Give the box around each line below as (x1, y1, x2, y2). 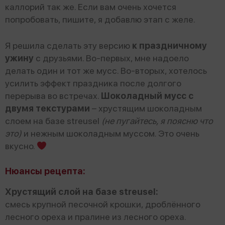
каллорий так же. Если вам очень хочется (5, 1, 176, 12)
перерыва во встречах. (5, 90, 101, 101)
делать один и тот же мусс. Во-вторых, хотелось (5, 65, 207, 76)
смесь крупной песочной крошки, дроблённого (5, 198, 200, 209)
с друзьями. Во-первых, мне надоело (34, 52, 189, 63)
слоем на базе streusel (5, 115, 101, 126)
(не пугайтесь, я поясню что (101, 115, 213, 126)
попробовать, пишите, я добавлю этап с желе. (5, 14, 197, 25)
